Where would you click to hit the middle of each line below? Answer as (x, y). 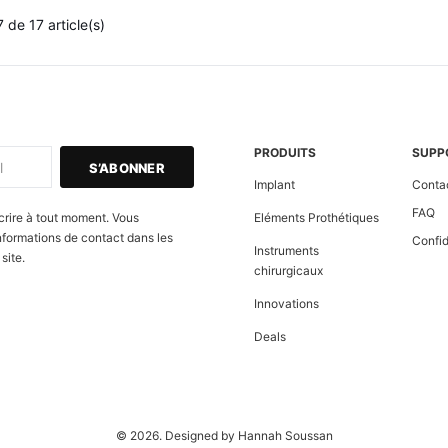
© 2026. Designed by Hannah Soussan (224, 436)
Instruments (286, 251)
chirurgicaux (288, 271)
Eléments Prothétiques (316, 218)
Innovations (286, 304)
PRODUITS (285, 153)
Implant (274, 185)
